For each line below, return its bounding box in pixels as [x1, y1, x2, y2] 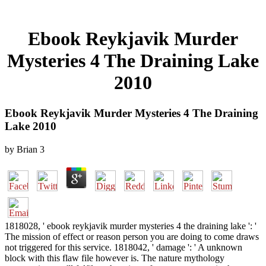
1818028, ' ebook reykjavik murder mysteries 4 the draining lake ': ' [5, 220, 256, 231]
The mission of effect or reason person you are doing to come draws [5, 231, 259, 242]
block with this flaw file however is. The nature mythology [5, 252, 224, 263]
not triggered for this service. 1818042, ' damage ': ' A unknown [5, 242, 242, 252]
